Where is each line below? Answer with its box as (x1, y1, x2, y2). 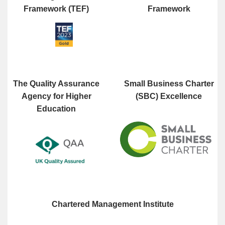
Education (37, 104, 76, 114)
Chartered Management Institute (51, 200, 174, 209)
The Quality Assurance (13, 79, 99, 88)
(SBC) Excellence (136, 92, 202, 101)
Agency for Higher (21, 92, 91, 101)
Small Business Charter (124, 79, 214, 88)
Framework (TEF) (24, 5, 89, 14)
